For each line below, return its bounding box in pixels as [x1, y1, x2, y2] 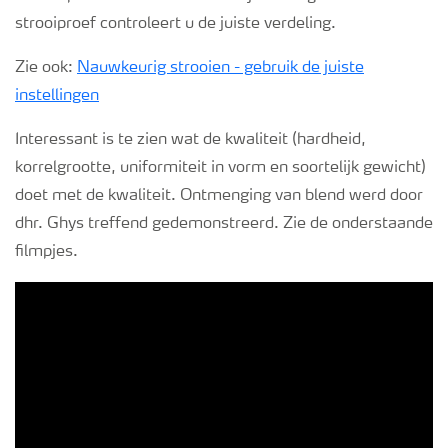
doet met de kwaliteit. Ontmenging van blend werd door [15, 188, 423, 204]
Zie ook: [15, 60, 77, 76]
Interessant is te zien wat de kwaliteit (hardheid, [15, 132, 366, 148]
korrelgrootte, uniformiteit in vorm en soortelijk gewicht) [15, 160, 426, 176]
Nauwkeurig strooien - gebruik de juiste [77, 60, 364, 76]
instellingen [15, 88, 99, 104]
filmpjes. [15, 244, 78, 260]
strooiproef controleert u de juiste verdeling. [15, 16, 336, 32]
